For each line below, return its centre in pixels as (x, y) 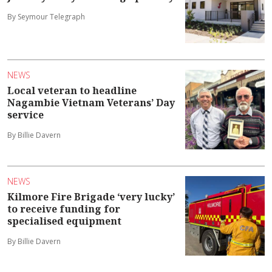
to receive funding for (64, 209)
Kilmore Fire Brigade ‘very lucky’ (91, 197)
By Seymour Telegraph (46, 17)
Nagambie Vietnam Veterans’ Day (91, 103)
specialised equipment (64, 221)
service (25, 115)
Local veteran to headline (72, 91)
